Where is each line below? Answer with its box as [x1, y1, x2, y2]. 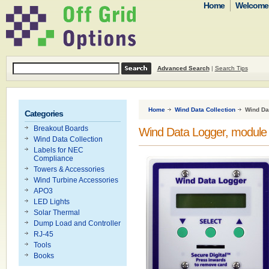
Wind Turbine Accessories [33, 176, 118, 184]
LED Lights [33, 198, 70, 206]
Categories [24, 109, 63, 118]
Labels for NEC [33, 146, 83, 154]
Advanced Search [157, 65, 210, 71]
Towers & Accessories [33, 165, 104, 174]
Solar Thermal [33, 208, 80, 217]
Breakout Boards [33, 124, 88, 133]
